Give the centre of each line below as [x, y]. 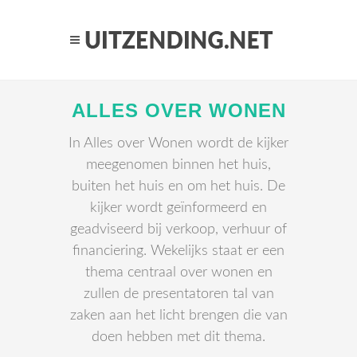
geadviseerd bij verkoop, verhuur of [178, 229]
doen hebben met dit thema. [178, 337]
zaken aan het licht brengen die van [178, 316]
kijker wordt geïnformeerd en [178, 208]
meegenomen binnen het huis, [178, 165]
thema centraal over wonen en [178, 273]
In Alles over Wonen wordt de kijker [178, 143]
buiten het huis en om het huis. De [178, 186]
